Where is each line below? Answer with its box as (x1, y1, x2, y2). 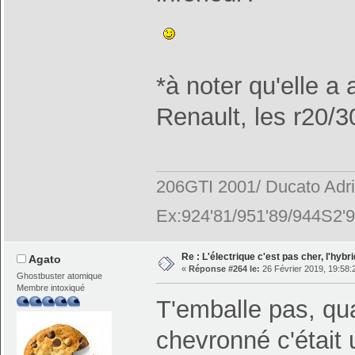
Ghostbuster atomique (17, 270, 103, 281)
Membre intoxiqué (17, 282, 86, 292)
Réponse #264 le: (188, 264, 260, 274)
